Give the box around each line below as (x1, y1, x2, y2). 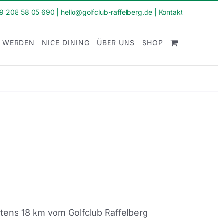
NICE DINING (42, 38, 90, 47)
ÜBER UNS (97, 38, 135, 47)
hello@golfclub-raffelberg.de (61, 8, 152, 16)
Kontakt (159, 8, 183, 16)
